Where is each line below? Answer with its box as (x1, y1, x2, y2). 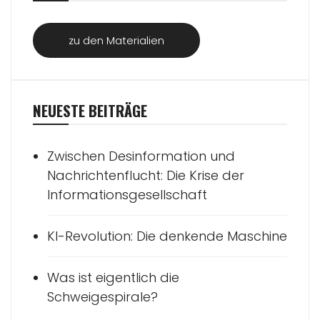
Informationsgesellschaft (47, 186, 207, 204)
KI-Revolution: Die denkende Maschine (47, 227, 287, 246)
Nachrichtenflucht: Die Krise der (47, 166, 244, 185)
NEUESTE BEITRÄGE (33, 99, 147, 122)
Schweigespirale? (47, 288, 158, 306)
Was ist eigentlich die (47, 269, 179, 287)
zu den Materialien (69, 33, 164, 49)
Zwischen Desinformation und (47, 147, 235, 166)
